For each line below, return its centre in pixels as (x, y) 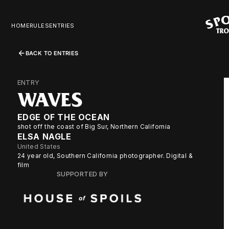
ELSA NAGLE (44, 136)
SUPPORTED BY (82, 174)
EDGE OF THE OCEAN (63, 117)
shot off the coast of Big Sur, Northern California (94, 127)
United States (39, 146)
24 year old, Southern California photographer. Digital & (105, 156)
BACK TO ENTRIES (52, 53)
